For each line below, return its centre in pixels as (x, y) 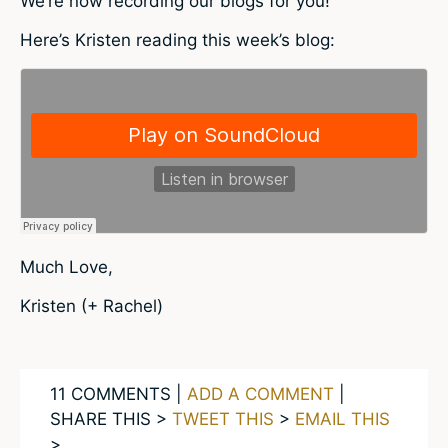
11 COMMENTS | (118, 394)
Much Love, (66, 267)
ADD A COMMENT (260, 394)
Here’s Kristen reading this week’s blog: (177, 40)
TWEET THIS (223, 419)
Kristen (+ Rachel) (91, 306)
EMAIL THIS (342, 419)
